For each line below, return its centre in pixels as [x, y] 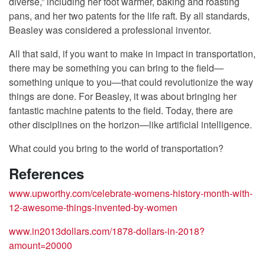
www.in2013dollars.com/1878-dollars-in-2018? [107, 231]
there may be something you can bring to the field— [116, 67]
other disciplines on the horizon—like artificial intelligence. [130, 124]
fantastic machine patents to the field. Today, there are [121, 110]
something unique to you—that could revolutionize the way [131, 82]
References [46, 173]
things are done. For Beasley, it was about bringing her [123, 96]
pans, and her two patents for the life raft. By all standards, [129, 15]
